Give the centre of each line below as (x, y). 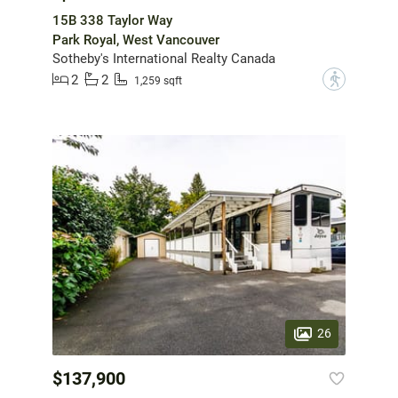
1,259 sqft (158, 80)
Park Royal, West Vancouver (136, 40)
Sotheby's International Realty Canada (164, 59)
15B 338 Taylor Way (112, 21)
